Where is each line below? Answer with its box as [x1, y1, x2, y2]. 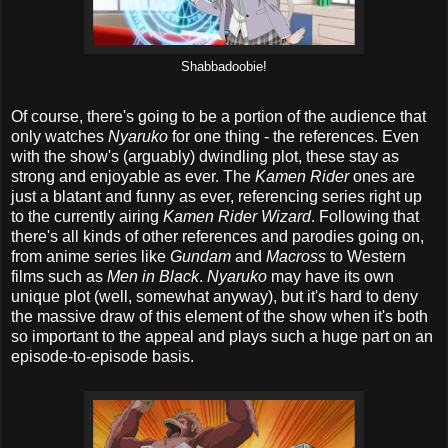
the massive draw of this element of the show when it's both [11, 308, 428, 326]
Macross [266, 248, 326, 266]
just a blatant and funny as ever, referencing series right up [11, 188, 422, 206]
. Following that [311, 208, 419, 226]
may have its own [271, 268, 394, 286]
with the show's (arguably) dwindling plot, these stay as [11, 148, 399, 166]
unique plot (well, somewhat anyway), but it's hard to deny [11, 288, 418, 306]
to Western [326, 248, 406, 266]
